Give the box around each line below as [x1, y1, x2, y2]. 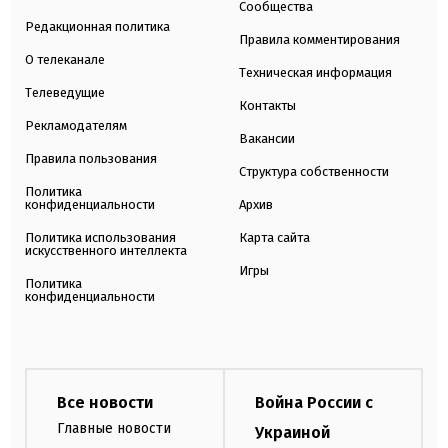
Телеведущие [25, 84, 105, 100]
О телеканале [25, 51, 105, 67]
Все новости [57, 392, 153, 412]
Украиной [255, 422, 330, 442]
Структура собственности [239, 163, 389, 179]
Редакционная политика [25, 18, 170, 34]
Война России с [255, 392, 373, 412]
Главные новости [57, 419, 171, 437]
